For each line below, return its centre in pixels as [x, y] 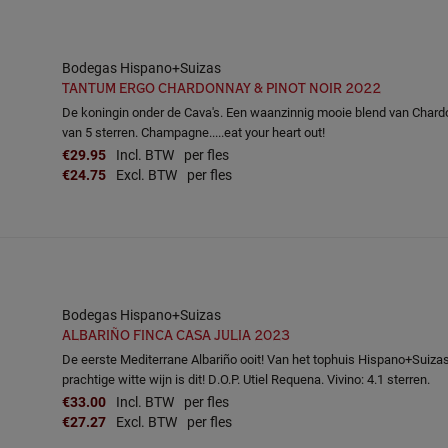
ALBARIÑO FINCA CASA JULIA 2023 [176, 335]
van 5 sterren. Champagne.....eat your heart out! [193, 132]
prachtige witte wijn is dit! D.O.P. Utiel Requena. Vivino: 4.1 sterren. [246, 379]
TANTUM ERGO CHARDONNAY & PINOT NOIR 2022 [221, 88]
